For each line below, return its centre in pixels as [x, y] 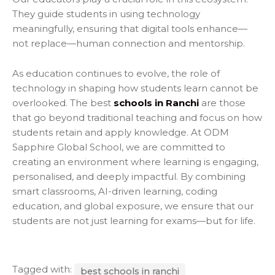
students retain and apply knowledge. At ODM [121, 132]
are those [222, 103]
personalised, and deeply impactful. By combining [129, 176]
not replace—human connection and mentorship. [129, 43]
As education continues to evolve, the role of [116, 73]
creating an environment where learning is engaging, [135, 161]
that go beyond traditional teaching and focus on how [137, 117]
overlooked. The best [63, 103]
